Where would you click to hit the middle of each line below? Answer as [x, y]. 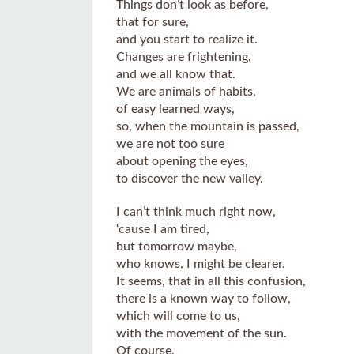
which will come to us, [178, 316]
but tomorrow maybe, [177, 247]
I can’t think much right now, [196, 212]
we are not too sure [170, 144]
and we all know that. [176, 74]
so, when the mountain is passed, [208, 126]
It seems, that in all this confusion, [211, 281]
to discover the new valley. [190, 179]
